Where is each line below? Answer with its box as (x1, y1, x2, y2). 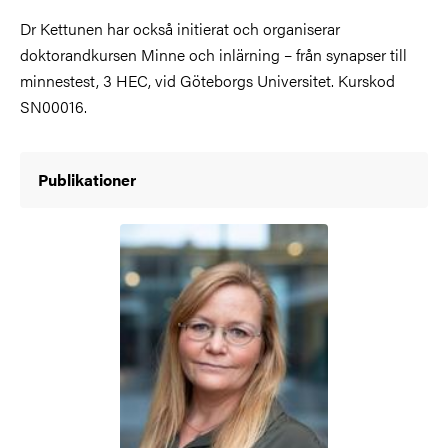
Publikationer (38, 168, 136, 191)
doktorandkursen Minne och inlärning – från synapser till (20, 43, 407, 66)
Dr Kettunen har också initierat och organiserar (20, 17, 340, 40)
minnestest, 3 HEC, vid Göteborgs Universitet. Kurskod (20, 69, 395, 92)
